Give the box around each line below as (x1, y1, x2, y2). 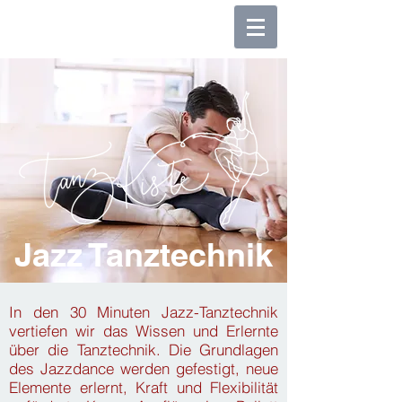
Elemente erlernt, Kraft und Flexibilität (9, 378, 278, 397)
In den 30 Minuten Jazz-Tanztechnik (9, 302, 278, 321)
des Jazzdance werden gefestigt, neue (9, 359, 278, 378)
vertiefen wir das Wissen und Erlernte (9, 321, 278, 340)
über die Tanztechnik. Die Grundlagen (9, 340, 278, 359)
